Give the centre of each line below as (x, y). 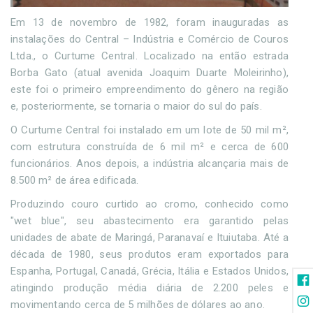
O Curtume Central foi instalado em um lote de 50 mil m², (150, 130)
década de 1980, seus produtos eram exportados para (150, 255)
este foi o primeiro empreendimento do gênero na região (150, 90)
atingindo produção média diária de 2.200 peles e (150, 288)
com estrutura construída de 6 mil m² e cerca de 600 (150, 147)
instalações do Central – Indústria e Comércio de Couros (150, 39)
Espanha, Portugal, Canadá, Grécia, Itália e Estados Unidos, (150, 271)
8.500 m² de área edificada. (75, 181)
